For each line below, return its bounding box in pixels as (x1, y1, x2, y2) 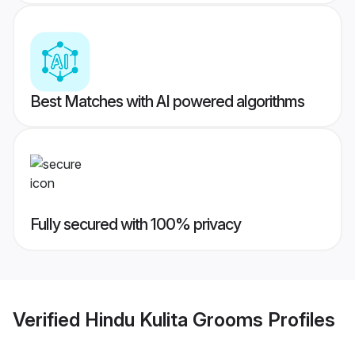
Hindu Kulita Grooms (85, 307, 263, 331)
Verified (13, 307, 85, 331)
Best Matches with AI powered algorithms (30, 92, 304, 112)
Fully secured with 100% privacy (30, 215, 241, 235)
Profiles (263, 307, 335, 331)
